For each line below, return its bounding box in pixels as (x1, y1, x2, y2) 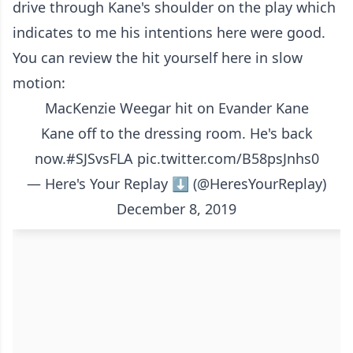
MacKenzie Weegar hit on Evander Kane (44, 98, 309, 118)
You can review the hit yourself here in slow (13, 48, 303, 68)
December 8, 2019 (117, 199, 236, 219)
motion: (13, 73, 65, 93)
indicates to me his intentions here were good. (13, 23, 325, 43)
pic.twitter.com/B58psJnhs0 (136, 149, 319, 169)
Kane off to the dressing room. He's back (40, 124, 313, 143)
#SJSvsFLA (65, 149, 133, 169)
